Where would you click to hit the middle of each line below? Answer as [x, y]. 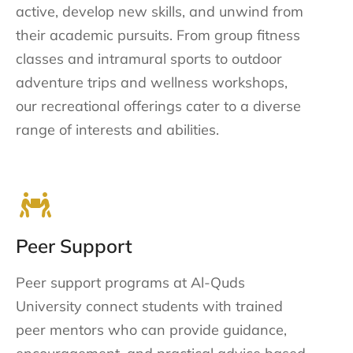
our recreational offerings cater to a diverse [158, 106]
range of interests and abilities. [117, 129]
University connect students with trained [149, 307]
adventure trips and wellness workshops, [152, 82]
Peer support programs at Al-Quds [130, 283]
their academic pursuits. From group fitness [158, 35]
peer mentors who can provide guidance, [151, 330]
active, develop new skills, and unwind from [160, 11]
